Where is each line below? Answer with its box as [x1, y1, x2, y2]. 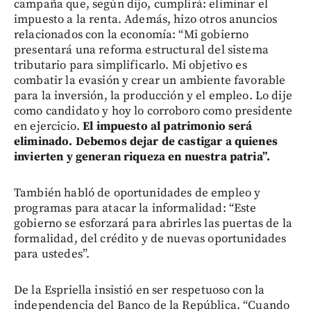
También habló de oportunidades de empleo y [14, 185, 261, 201]
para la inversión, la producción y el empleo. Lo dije [14, 88, 292, 104]
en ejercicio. [14, 119, 80, 135]
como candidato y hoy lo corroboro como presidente [14, 103, 293, 119]
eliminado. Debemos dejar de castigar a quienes [14, 134, 278, 150]
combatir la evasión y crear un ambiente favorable [14, 73, 286, 89]
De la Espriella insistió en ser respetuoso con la [14, 283, 265, 299]
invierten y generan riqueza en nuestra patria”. [14, 149, 271, 165]
